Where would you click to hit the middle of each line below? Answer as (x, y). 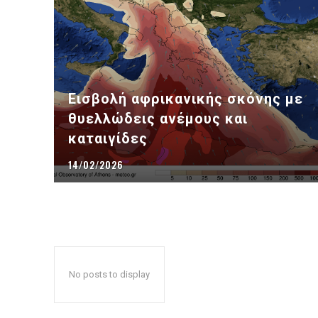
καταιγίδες (108, 139)
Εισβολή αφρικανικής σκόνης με (186, 99)
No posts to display (109, 275)
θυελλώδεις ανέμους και (158, 119)
